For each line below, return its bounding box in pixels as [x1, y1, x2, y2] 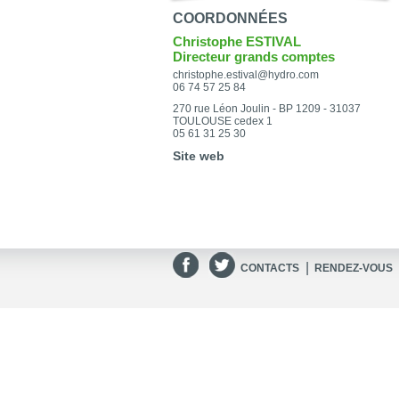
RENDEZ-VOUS [314, 262, 393, 274]
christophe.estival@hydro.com [173, 69, 319, 81]
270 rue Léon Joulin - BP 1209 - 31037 [173, 102, 361, 115]
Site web [173, 149, 224, 163]
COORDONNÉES [173, 11, 288, 26]
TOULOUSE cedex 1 [173, 115, 273, 127]
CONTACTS [240, 262, 299, 274]
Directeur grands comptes [173, 49, 335, 64]
